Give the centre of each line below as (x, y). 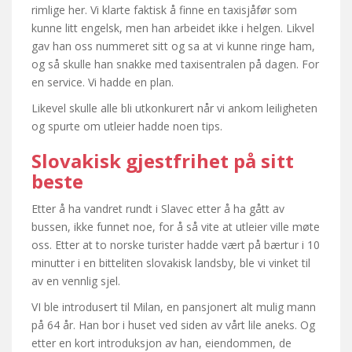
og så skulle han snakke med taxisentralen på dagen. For (175, 64)
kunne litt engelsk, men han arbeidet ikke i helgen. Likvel (173, 27)
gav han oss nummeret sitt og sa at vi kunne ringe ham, (173, 46)
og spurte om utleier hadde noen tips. (127, 126)
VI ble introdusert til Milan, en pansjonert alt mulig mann (174, 306)
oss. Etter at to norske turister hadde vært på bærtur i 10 (176, 244)
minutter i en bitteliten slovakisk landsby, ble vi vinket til (171, 262)
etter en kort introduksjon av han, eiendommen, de (161, 343)
